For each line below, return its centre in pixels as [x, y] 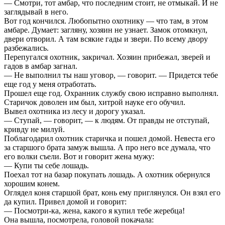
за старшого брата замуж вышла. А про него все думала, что [107, 147]
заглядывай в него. [36, 12]
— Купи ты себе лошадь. [46, 165]
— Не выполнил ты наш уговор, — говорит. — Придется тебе [111, 75]
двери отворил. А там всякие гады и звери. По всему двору [106, 39]
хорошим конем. [32, 183]
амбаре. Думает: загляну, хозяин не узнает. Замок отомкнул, [106, 30]
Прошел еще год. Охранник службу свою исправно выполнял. [111, 93]
